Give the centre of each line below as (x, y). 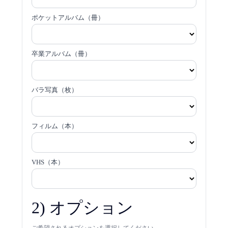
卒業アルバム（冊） (61, 54)
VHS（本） (48, 162)
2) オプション (82, 208)
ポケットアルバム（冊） (68, 18)
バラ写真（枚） (54, 90)
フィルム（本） (54, 126)
